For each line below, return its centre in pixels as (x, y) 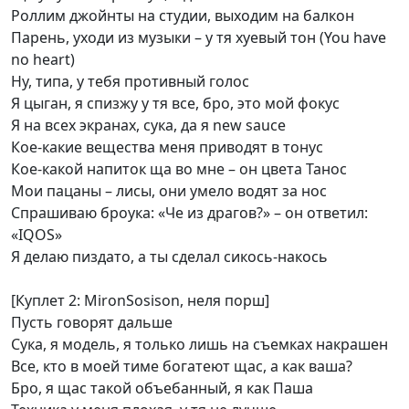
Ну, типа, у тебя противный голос (130, 81)
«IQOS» (37, 235)
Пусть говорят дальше (92, 322)
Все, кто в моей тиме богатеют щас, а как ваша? (182, 366)
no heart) (43, 59)
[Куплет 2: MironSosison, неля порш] (140, 300)
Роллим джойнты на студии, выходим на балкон (183, 16)
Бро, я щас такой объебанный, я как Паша (162, 388)
